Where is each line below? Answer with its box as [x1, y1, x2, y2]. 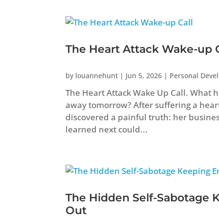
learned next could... [66, 123, 148, 135]
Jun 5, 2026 [126, 70, 162, 80]
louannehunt [75, 70, 118, 80]
